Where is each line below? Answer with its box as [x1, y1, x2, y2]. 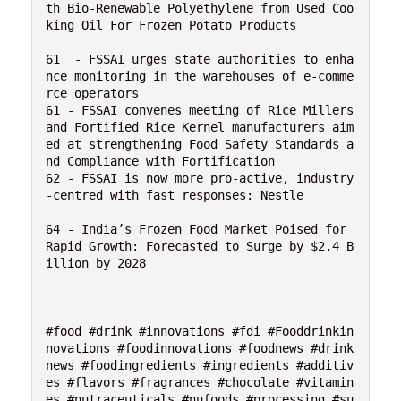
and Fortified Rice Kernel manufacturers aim [46, 119, 354, 134]
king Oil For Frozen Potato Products [46, 17, 296, 32]
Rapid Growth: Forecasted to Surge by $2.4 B [46, 238, 354, 253]
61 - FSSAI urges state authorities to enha [46, 51, 354, 66]
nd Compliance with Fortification [46, 153, 275, 168]
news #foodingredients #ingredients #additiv [46, 357, 354, 372]
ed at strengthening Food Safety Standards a [46, 136, 354, 151]
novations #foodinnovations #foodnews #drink [46, 340, 354, 355]
